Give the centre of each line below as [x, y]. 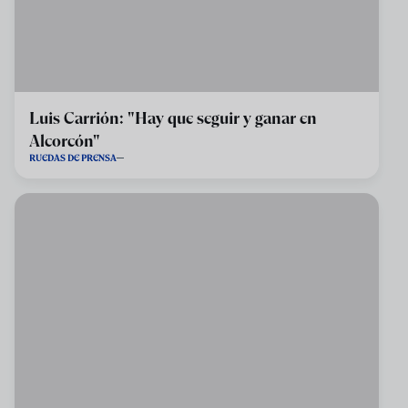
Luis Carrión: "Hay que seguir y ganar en [173, 118]
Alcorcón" [65, 141]
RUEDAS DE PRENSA [73, 158]
